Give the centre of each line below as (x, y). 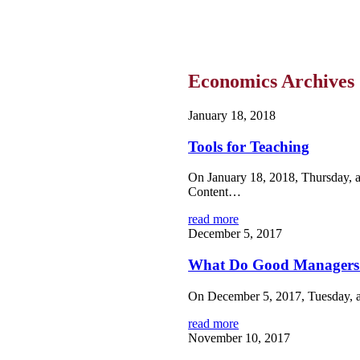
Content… (215, 192)
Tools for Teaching (249, 146)
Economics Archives (272, 81)
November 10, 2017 (239, 337)
